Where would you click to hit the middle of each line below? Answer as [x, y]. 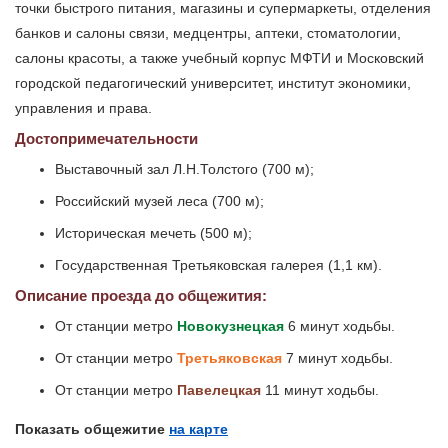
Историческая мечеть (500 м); [153, 233]
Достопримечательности [106, 139]
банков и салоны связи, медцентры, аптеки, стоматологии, [208, 33]
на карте [198, 428]
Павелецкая [219, 390]
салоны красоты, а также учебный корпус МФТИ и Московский [219, 58]
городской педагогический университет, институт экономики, [213, 83]
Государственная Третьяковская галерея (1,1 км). [218, 265]
